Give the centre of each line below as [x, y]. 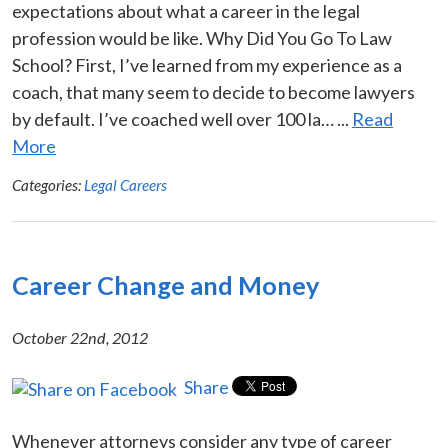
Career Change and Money [165, 284]
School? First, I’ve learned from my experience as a [207, 64]
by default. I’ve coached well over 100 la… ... [182, 118]
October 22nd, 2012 [80, 337]
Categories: [48, 184]
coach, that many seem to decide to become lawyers [213, 91]
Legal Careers [125, 184]
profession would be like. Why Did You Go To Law [202, 37]
